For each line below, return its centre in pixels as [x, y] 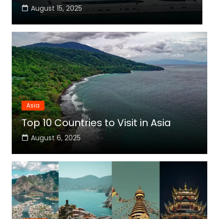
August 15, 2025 [57, 8]
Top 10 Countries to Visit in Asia [96, 123]
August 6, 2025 [55, 138]
